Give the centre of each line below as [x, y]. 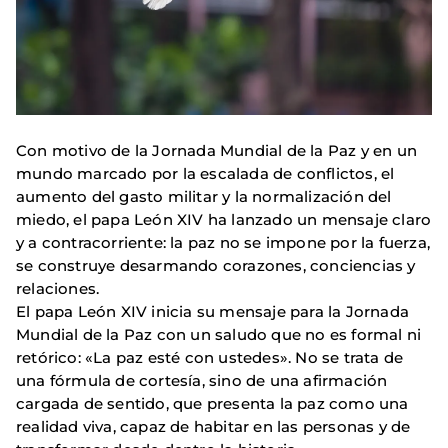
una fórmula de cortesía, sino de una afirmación [202, 381]
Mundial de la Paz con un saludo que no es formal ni [219, 335]
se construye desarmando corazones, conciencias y [216, 266]
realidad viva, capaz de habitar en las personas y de [213, 427]
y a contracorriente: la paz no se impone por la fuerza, [223, 243]
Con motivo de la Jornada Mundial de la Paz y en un [217, 151]
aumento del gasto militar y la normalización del [204, 197]
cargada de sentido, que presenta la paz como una [212, 404]
